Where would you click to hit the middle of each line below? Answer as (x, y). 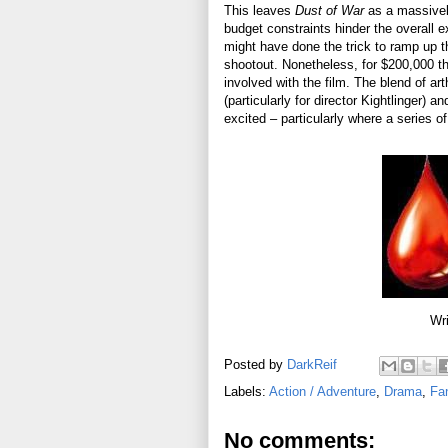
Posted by (255, 364)
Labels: (246, 391)
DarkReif (312, 364)
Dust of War (331, 10)
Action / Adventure (322, 391)
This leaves (259, 10)
